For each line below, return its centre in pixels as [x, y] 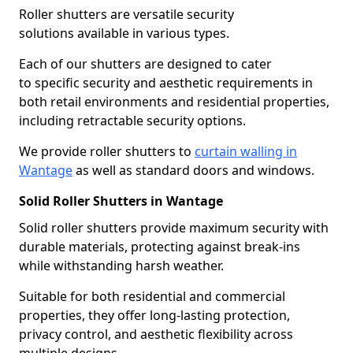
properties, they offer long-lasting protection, [154, 315]
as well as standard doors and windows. [193, 170]
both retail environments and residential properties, [174, 102]
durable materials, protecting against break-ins [160, 247]
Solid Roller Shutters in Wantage [121, 201]
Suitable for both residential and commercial [152, 296]
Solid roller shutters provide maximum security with [174, 228]
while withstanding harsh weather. [121, 266]
